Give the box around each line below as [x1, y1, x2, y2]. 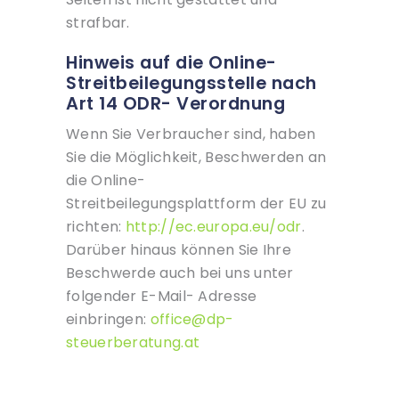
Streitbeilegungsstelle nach [66, 71, 317, 96]
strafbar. [66, 12, 130, 34]
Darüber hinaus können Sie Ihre [66, 240, 292, 261]
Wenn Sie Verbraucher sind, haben [66, 124, 316, 145]
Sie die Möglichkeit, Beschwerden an [66, 147, 327, 168]
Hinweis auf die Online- [66, 51, 277, 76]
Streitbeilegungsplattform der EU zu [66, 193, 327, 215]
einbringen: [66, 309, 151, 330]
